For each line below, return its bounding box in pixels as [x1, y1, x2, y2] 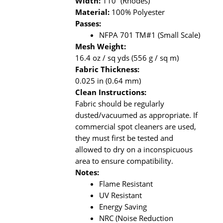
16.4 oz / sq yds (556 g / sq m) [75, 53, 179, 63]
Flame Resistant [99, 179, 153, 189]
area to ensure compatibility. [75, 156, 174, 166]
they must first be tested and [75, 133, 174, 143]
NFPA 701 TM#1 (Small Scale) [99, 30, 201, 40]
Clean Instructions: [75, 87, 147, 97]
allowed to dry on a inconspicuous [75, 144, 193, 154]
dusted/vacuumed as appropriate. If [75, 110, 198, 120]
